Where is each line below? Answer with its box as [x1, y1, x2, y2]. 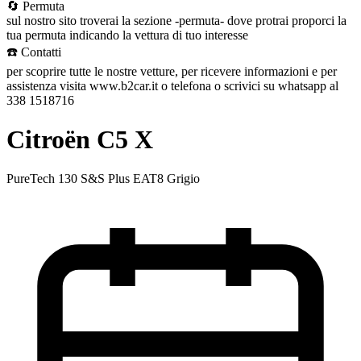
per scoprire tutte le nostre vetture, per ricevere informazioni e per [6, 64, 337, 78]
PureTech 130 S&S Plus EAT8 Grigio [6, 172, 200, 186]
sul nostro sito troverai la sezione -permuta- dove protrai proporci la [6, 13, 346, 27]
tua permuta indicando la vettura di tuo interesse [6, 27, 248, 42]
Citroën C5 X [6, 124, 153, 154]
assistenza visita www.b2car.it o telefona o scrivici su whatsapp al [6, 78, 338, 93]
